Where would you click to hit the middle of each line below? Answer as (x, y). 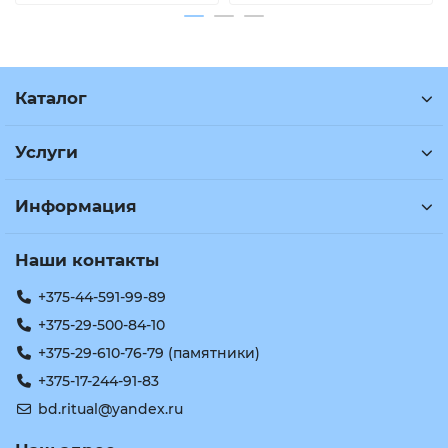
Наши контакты (87, 260)
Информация (76, 206)
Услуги (46, 152)
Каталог (51, 98)
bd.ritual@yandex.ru (110, 409)
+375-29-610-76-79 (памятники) (148, 353)
